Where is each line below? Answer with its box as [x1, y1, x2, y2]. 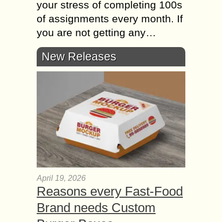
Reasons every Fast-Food [37, 183, 183, 199]
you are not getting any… [37, 26, 156, 38]
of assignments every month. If [37, 12, 183, 24]
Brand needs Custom [37, 200, 156, 215]
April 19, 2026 [37, 173, 86, 182]
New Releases [42, 50, 116, 63]
